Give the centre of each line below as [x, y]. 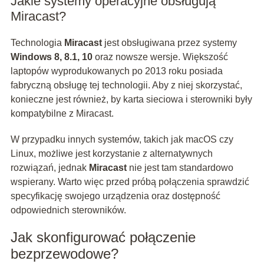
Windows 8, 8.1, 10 [51, 57]
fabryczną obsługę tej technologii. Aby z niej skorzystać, [126, 85]
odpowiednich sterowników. [68, 210]
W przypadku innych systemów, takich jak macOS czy [122, 140]
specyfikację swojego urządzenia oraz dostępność [115, 196]
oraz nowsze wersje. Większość [160, 57]
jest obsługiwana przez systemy [169, 43]
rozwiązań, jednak [49, 168]
